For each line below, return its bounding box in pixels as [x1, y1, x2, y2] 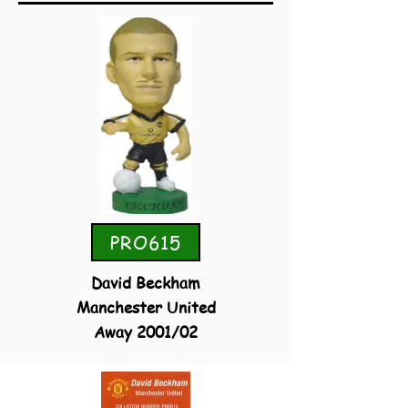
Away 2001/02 [94, 321, 198, 342]
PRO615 [110, 229, 181, 255]
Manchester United [76, 296, 216, 318]
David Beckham [91, 271, 200, 293]
